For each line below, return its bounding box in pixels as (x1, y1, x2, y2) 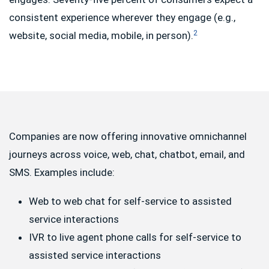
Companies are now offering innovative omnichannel (9, 130, 247, 142)
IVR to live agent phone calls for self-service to (28, 231, 241, 243)
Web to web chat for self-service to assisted (28, 195, 232, 207)
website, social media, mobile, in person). (9, 29, 193, 41)
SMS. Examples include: (9, 166, 115, 178)
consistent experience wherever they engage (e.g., (9, 11, 235, 23)
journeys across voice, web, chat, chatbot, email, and (9, 148, 245, 160)
